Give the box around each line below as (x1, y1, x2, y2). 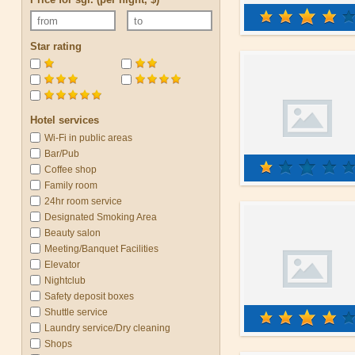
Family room (44, 180, 97, 191)
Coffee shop (44, 164, 97, 175)
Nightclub (44, 275, 86, 286)
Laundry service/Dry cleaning (44, 323, 170, 334)
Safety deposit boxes (44, 291, 134, 302)
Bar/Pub (44, 148, 79, 159)
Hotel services (30, 114, 99, 126)
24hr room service (44, 196, 122, 207)
